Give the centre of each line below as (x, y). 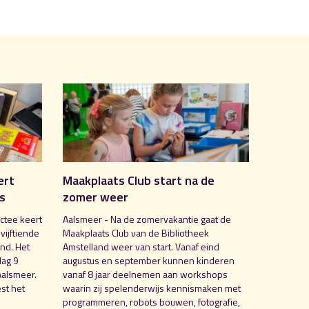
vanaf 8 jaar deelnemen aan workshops (145, 274)
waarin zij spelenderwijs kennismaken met (152, 288)
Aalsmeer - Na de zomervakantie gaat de (147, 219)
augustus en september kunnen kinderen (149, 260)
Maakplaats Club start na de (139, 180)
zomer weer (96, 197)
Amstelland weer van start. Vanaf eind (141, 246)
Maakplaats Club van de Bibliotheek (136, 232)
